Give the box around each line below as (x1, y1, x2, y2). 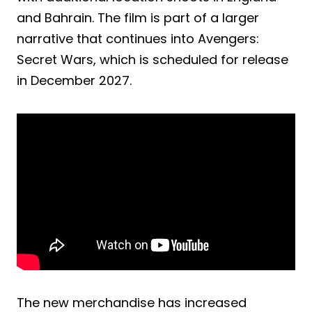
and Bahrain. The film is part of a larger (17, 8, 259, 26)
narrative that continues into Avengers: (17, 29, 259, 47)
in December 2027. (17, 71, 132, 89)
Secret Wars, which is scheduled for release (17, 50, 288, 68)
